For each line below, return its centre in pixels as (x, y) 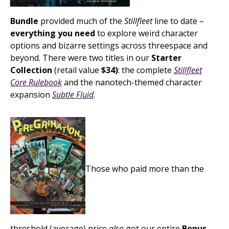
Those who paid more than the (145, 169)
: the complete (146, 70)
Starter (166, 58)
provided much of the (81, 21)
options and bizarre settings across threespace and (109, 45)
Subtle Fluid (73, 95)
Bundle (24, 21)
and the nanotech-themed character (132, 82)
